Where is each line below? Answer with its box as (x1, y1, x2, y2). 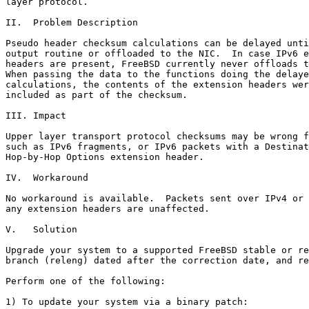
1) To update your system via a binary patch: (6, 297, 248, 307)
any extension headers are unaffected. (6, 203, 210, 214)
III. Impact (6, 110, 66, 121)
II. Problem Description (6, 17, 138, 28)
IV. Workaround (6, 172, 88, 183)
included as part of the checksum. (6, 90, 188, 100)
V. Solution (6, 224, 77, 235)
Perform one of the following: (6, 276, 166, 286)
